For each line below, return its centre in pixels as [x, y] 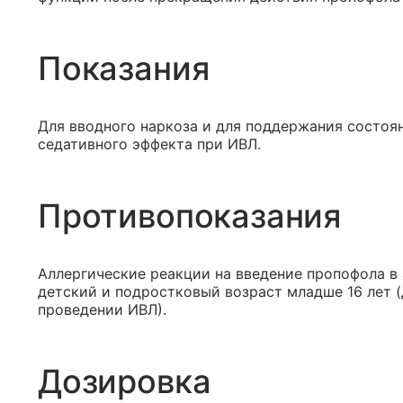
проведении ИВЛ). [102, 309]
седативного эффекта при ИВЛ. [149, 144]
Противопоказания [190, 216]
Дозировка [125, 381]
